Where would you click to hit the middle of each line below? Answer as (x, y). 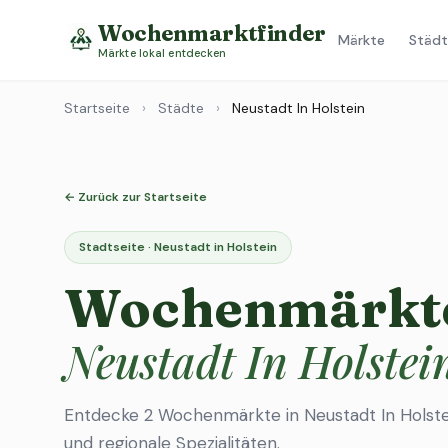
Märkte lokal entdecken (162, 52)
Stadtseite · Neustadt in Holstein (178, 247)
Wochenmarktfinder (212, 32)
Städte (181, 108)
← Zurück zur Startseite (135, 197)
